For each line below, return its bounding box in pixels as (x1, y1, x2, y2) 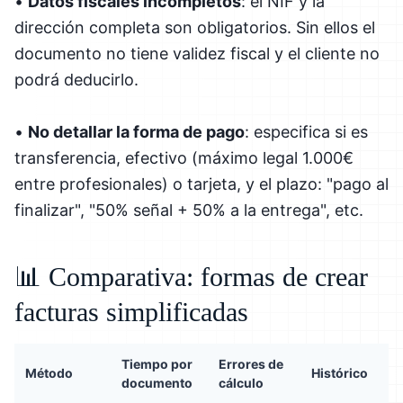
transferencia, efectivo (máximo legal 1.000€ (14, 148, 354, 167)
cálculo (219, 374, 264, 390)
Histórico (311, 364, 368, 381)
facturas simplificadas (14, 296, 248, 327)
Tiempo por (121, 355, 193, 372)
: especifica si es (245, 121, 368, 141)
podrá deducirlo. (14, 69, 139, 89)
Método (25, 364, 73, 381)
